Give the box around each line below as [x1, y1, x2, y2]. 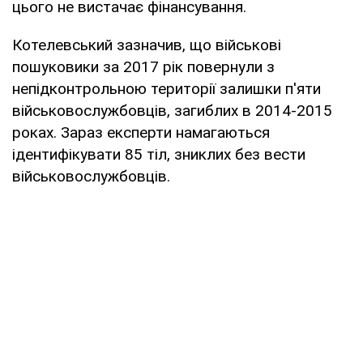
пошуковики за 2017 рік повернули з [12, 57, 275, 76]
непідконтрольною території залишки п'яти [12, 79, 321, 98]
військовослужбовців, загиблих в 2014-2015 [12, 100, 332, 120]
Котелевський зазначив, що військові [12, 35, 281, 54]
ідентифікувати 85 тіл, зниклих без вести [12, 144, 305, 164]
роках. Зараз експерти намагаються [12, 122, 270, 142]
